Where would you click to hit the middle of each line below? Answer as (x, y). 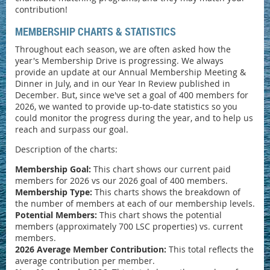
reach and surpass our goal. (72, 130)
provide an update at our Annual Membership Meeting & (130, 72)
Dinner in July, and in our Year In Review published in (123, 84)
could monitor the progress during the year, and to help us (134, 118)
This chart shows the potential (159, 215)
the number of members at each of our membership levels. (135, 204)
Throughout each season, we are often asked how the (123, 49)
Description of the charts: (66, 149)
